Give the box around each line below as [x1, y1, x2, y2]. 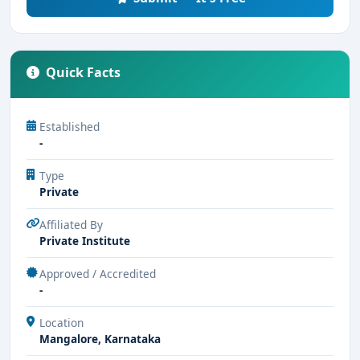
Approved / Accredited [39, 266, 156, 281]
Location [39, 315, 84, 330]
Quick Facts [46, 63, 121, 81]
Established [39, 119, 100, 134]
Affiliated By [39, 217, 103, 232]
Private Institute [39, 233, 130, 248]
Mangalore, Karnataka [39, 331, 161, 346]
